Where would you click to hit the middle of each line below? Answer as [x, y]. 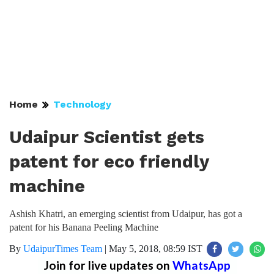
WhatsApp [201, 265]
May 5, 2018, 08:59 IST [156, 249]
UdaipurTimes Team [63, 249]
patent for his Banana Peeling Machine [84, 227]
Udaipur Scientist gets [107, 137]
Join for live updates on [108, 265]
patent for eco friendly [109, 161]
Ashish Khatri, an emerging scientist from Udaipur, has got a [126, 214]
